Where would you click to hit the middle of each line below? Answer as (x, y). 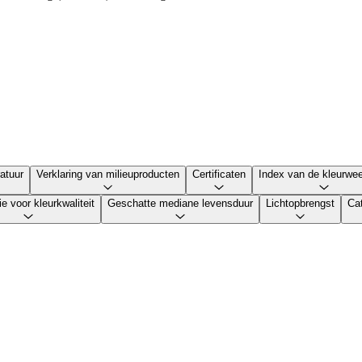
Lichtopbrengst (300, 204)
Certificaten (219, 174)
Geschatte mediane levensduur (180, 204)
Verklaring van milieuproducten (108, 174)
